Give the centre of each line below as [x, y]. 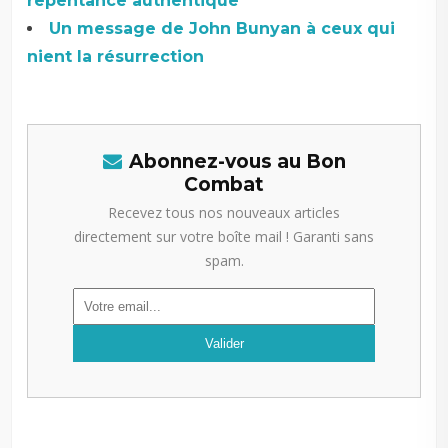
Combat [224, 185]
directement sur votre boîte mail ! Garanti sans [224, 237]
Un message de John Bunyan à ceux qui [222, 29]
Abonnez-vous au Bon [237, 162]
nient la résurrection [116, 57]
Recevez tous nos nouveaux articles [224, 213]
